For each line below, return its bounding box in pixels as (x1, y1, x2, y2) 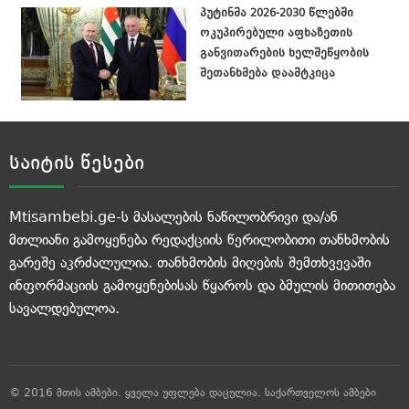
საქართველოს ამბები (265, 385, 376, 399)
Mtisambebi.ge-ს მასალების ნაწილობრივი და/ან (9, 207, 338, 225)
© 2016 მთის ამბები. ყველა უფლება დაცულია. (9, 385, 261, 399)
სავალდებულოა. (9, 299, 120, 317)
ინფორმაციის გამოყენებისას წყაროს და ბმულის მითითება (9, 276, 395, 294)
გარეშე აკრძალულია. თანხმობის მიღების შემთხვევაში (9, 253, 371, 271)
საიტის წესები (9, 152, 144, 173)
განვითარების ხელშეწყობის (199, 46, 369, 59)
